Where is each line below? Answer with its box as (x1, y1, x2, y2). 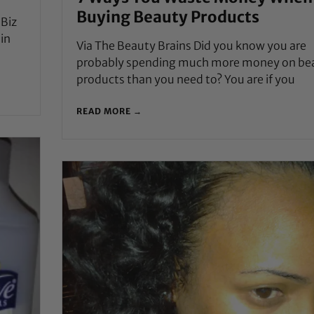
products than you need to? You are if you (76, 71, 295, 86)
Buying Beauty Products (76, 6, 259, 27)
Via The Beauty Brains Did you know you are (76, 38, 306, 53)
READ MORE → (76, 105, 142, 116)
